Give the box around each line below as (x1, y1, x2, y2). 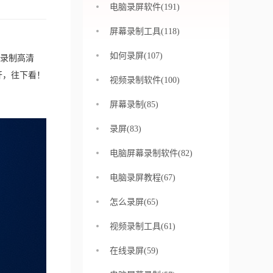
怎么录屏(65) (110, 197, 158, 207)
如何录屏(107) (110, 51, 163, 60)
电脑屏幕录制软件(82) (110, 149, 193, 158)
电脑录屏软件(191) (110, 2, 180, 12)
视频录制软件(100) (110, 76, 180, 85)
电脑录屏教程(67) (110, 173, 175, 182)
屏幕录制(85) (110, 100, 158, 109)
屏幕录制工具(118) (110, 27, 180, 36)
